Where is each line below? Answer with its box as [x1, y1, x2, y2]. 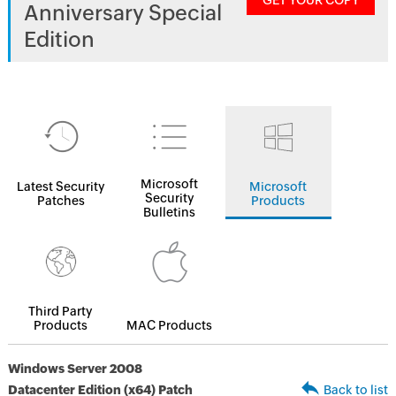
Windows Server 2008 [7, 362, 142, 376]
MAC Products [126, 318, 213, 332]
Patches [36, 194, 85, 208]
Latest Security [16, 179, 105, 194]
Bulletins [143, 205, 196, 219]
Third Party [28, 304, 94, 318]
